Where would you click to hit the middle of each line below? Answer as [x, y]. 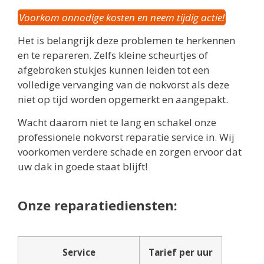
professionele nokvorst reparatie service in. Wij [126, 137]
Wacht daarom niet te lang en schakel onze [117, 123]
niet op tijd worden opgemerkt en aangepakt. [123, 99]
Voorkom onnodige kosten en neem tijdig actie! [122, 17]
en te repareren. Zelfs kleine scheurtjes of [113, 55]
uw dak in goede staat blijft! [82, 167]
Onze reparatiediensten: [98, 205]
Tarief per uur [181, 253]
